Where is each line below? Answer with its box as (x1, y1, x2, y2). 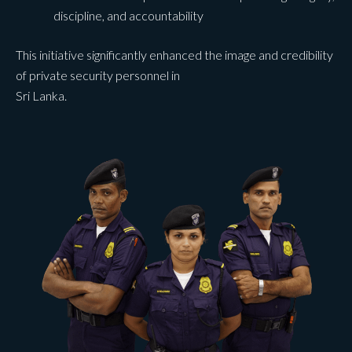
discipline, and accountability (53, 7, 203, 23)
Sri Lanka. (16, 87, 67, 103)
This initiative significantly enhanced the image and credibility (16, 46, 333, 62)
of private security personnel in (16, 67, 180, 82)
